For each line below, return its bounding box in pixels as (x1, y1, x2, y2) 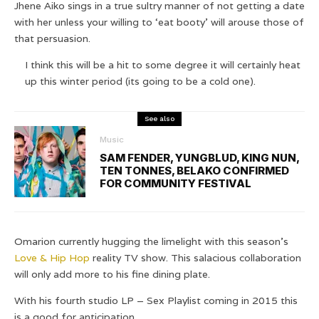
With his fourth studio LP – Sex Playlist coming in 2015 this (14, 293, 298, 307)
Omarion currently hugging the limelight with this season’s (14, 234, 288, 248)
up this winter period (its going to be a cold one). (25, 74, 256, 88)
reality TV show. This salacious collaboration (93, 251, 301, 264)
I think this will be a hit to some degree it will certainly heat (25, 58, 300, 71)
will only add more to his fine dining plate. (14, 267, 210, 281)
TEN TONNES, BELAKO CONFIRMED (100, 163, 289, 177)
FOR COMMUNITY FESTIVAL (100, 176, 251, 190)
